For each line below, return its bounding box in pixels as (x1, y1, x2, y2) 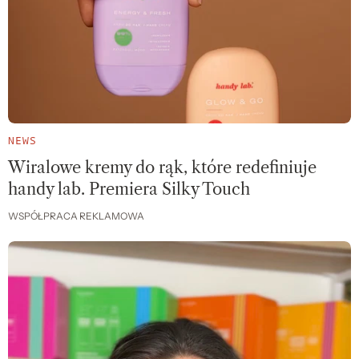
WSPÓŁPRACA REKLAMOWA (8, 210, 144, 224)
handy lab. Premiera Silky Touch (8, 179, 250, 200)
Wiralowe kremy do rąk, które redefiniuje (8, 158, 317, 178)
